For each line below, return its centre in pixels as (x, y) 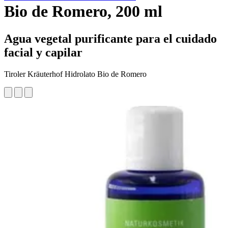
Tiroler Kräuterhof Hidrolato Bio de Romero (75, 74)
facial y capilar (43, 52)
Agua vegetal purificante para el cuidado (110, 38)
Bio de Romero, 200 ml (83, 11)
